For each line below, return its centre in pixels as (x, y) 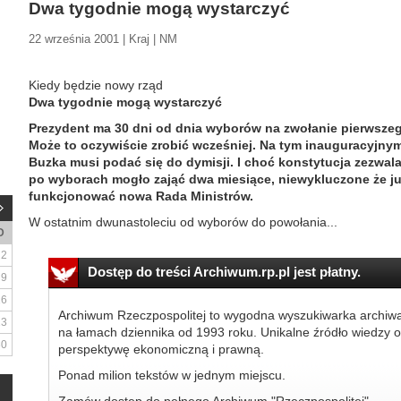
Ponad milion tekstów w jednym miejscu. (171, 375)
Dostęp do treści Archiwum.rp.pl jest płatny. (224, 272)
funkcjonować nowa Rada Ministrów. (141, 196)
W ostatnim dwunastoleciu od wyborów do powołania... (183, 222)
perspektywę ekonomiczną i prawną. (161, 349)
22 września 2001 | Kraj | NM (103, 39)
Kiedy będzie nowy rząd (96, 85)
